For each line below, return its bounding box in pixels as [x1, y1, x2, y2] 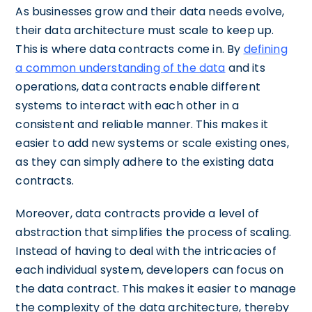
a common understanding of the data [15, 59, 226, 76]
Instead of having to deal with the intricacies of [15, 242, 276, 259]
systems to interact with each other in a [15, 97, 240, 114]
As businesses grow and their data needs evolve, [15, 3, 285, 19]
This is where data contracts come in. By [15, 40, 244, 57]
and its [225, 59, 265, 76]
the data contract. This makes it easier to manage [15, 280, 296, 297]
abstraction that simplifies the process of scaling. [15, 224, 292, 240]
